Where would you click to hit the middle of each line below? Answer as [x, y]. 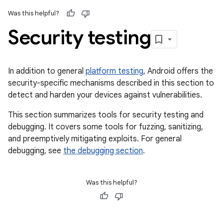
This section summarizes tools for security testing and [106, 115]
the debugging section [103, 151]
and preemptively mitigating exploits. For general [95, 139]
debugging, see [36, 151]
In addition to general [47, 71]
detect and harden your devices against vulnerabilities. [105, 95]
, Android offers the [178, 71]
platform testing [114, 71]
